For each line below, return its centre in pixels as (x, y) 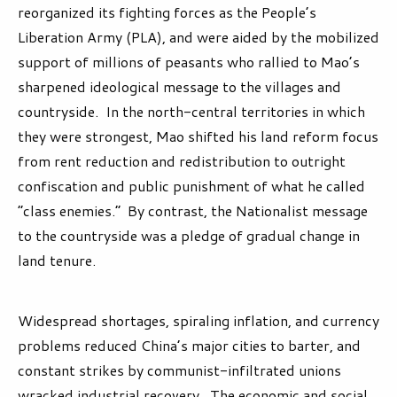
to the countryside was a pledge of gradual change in (189, 236)
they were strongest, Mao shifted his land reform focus (198, 136)
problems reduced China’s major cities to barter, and (189, 346)
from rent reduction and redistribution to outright (182, 161)
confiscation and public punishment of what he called (191, 186)
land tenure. (57, 261)
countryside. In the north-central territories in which (191, 112)
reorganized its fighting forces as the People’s (167, 12)
